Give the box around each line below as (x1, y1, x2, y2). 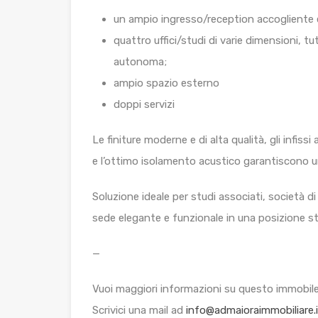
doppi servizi (114, 98, 175, 111)
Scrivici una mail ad (92, 304, 186, 317)
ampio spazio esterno (114, 77, 219, 89)
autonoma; (114, 55, 167, 68)
